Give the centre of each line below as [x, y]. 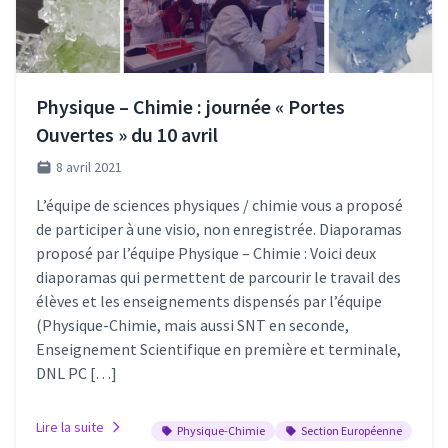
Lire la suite [70, 426]
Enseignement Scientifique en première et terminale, [218, 348]
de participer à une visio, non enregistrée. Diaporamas [219, 228]
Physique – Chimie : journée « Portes [190, 106]
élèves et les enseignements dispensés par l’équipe [209, 300]
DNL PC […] [76, 372]
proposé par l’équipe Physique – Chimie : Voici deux [206, 252]
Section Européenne [351, 430]
